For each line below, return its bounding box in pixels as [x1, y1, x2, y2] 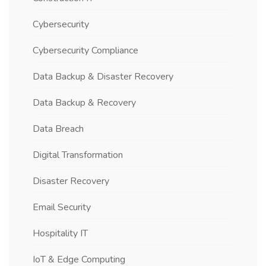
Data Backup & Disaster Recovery [33, 69, 173, 83]
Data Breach [33, 122, 84, 135]
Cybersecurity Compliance [33, 43, 138, 57]
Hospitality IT [33, 226, 88, 240]
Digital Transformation [33, 148, 123, 161]
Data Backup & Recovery [33, 96, 136, 109]
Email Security [33, 200, 91, 214]
